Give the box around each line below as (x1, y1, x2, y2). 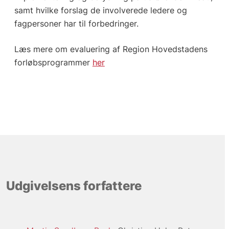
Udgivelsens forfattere (6, 178, 142, 194)
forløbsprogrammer (14, 57, 93, 67)
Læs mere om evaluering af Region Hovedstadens (14, 43, 208, 54)
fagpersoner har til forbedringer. (14, 18, 139, 29)
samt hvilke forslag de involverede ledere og (14, 5, 187, 15)
